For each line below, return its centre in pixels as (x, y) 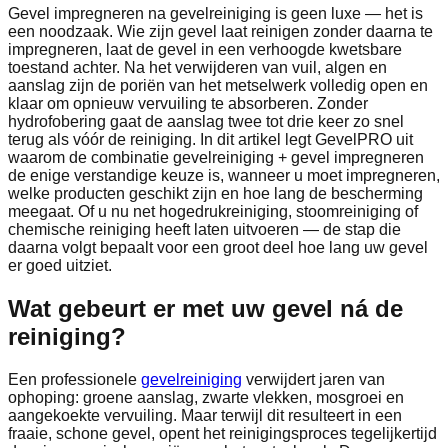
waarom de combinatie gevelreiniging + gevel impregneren (216, 157)
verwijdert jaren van (315, 379)
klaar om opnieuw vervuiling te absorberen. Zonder (188, 103)
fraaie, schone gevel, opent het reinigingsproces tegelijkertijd (222, 433)
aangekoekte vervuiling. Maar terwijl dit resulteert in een (205, 415)
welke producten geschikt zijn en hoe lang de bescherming (215, 193)
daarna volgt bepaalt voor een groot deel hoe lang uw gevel (218, 247)
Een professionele (72, 379)
